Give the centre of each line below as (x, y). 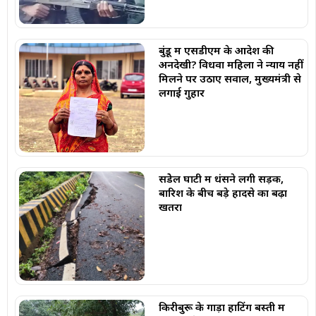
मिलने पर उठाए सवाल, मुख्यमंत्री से (230, 79)
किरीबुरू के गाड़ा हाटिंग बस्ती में (221, 306)
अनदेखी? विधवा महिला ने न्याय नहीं (231, 65)
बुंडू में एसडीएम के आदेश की (216, 50)
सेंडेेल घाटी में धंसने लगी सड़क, (221, 178)
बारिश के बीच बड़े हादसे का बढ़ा (223, 192)
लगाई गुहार (181, 93)
